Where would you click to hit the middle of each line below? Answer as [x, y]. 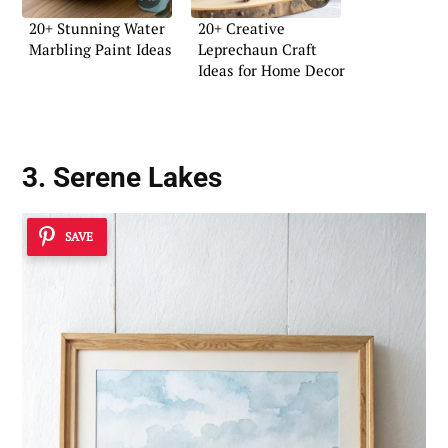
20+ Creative [241, 28]
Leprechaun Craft [257, 49]
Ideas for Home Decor [271, 70]
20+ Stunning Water [97, 28]
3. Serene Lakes [122, 177]
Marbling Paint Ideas [100, 49]
